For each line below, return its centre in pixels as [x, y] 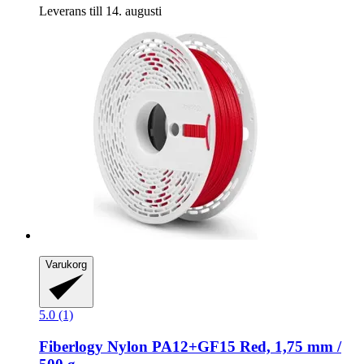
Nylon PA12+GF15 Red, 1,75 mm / [222, 346]
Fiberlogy [71, 346]
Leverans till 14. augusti [100, 11]
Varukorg [66, 265]
